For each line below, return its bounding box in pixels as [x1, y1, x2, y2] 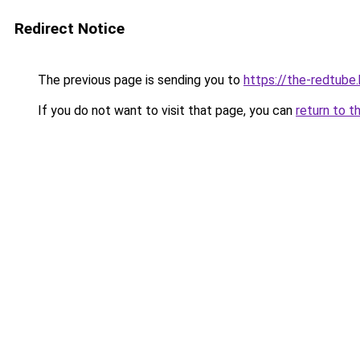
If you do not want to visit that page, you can [35, 103, 296, 118]
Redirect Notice [14, 19, 125, 38]
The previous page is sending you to [35, 72, 243, 88]
